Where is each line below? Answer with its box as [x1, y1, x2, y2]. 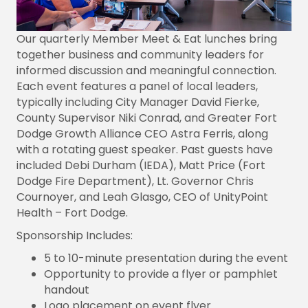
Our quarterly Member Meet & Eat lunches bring [16, 30, 277, 47]
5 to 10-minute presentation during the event [44, 250, 288, 266]
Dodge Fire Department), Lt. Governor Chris [16, 173, 254, 189]
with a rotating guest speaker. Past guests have [16, 141, 273, 157]
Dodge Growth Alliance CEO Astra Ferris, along [16, 125, 268, 142]
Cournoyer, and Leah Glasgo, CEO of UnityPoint [16, 188, 268, 205]
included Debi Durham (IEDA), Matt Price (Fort [16, 157, 265, 173]
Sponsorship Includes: [16, 227, 133, 243]
